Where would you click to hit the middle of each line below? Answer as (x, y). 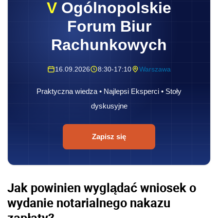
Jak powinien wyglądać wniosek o (102, 188)
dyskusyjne (109, 106)
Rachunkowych (109, 45)
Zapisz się (109, 137)
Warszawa (155, 69)
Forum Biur (109, 27)
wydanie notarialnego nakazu (89, 203)
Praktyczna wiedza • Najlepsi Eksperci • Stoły (109, 91)
